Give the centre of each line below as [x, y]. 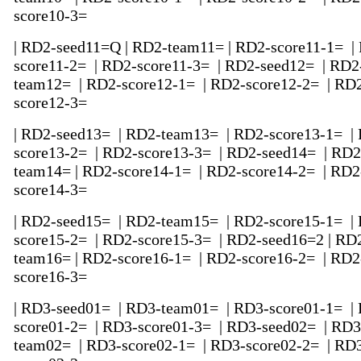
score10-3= [52, 16]
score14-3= [52, 190]
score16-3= [52, 277]
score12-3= [52, 103]
